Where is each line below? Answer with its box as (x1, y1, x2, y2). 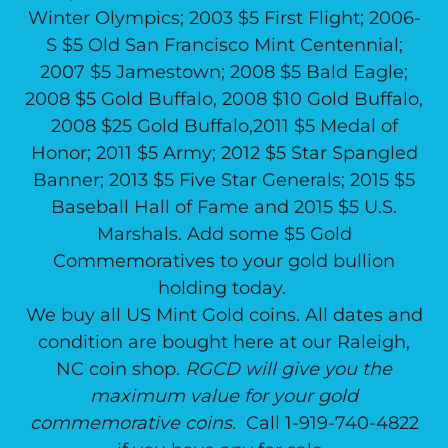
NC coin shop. (56, 358, 185, 380)
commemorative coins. (29, 412, 236, 434)
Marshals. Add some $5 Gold (96, 223, 352, 245)
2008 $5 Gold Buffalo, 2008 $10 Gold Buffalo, (25, 88, 423, 110)
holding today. (157, 277, 291, 299)
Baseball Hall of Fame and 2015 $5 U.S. (51, 196, 397, 218)
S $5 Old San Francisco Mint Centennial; (45, 34, 403, 56)
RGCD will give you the (185, 358, 392, 380)
